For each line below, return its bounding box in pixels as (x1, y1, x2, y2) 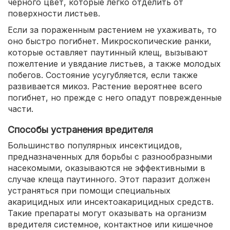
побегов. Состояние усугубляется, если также (8, 70, 198, 80)
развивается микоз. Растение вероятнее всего (8, 81, 202, 91)
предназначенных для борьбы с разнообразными (8, 151, 212, 162)
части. (8, 104, 33, 114)
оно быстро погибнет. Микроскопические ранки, (8, 36, 212, 46)
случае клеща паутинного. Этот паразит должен (8, 174, 210, 184)
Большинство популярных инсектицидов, (8, 140, 182, 150)
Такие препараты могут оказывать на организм (8, 208, 206, 218)
